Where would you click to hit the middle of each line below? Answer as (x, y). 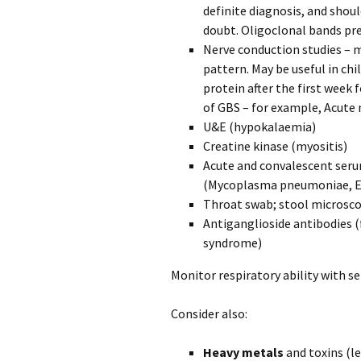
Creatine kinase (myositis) (275, 146)
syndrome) (232, 243)
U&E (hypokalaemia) (259, 127)
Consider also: (209, 313)
